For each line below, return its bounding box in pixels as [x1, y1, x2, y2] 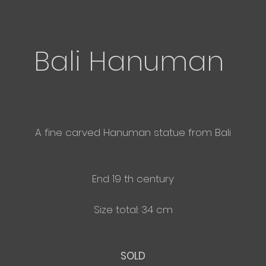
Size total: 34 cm [93, 202, 173, 217]
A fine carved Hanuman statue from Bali [35, 125, 231, 140]
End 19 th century [92, 172, 174, 186]
